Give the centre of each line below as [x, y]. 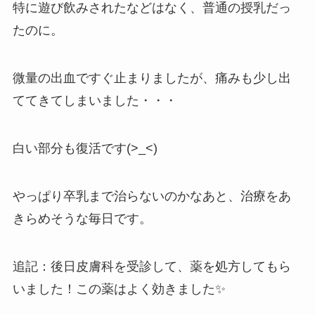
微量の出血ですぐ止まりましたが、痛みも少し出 [152, 78]
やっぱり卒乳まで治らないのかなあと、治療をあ [152, 196]
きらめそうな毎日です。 [82, 218]
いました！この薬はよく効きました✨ [119, 289]
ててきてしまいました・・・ [95, 101]
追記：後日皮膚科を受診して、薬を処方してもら [152, 266]
